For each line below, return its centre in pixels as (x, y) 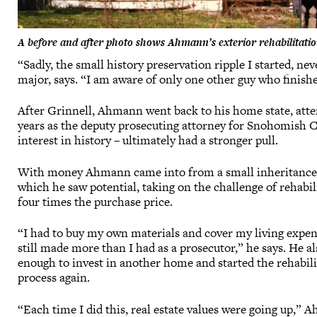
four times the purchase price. (97, 201)
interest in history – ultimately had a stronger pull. (150, 140)
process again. (54, 278)
